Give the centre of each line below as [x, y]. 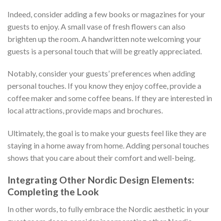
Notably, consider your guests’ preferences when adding [101, 74]
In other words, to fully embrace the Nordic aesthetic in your [108, 209]
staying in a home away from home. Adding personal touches [108, 146]
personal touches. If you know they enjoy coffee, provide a [104, 86]
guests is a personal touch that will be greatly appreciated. [105, 51]
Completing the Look [53, 191]
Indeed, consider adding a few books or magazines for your [106, 14]
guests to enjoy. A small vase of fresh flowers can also [96, 26]
